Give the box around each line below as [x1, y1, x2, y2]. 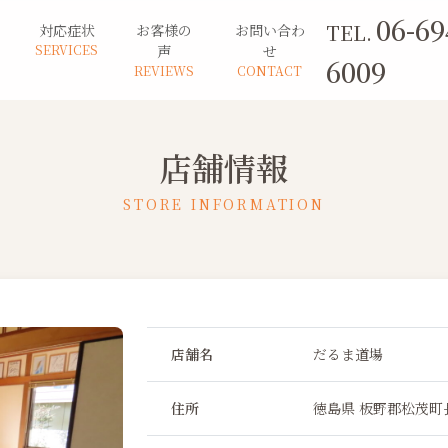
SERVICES [35, 41, 99, 59]
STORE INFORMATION [123, 194, 325, 214]
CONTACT [237, 62, 303, 80]
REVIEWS [133, 62, 194, 80]
